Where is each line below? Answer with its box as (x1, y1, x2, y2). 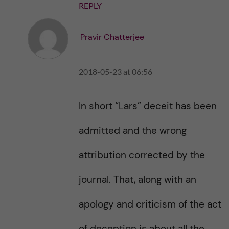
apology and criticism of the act (78, 198, 221, 211)
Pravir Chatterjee (80, 32, 144, 43)
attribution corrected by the (78, 149, 205, 162)
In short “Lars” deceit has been (78, 100, 217, 112)
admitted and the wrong (78, 124, 187, 137)
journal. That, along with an (78, 173, 196, 186)
